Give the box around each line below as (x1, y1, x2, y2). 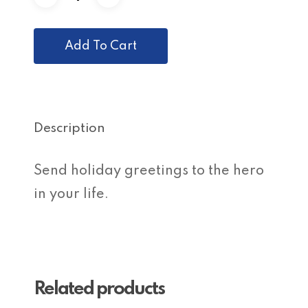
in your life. (34, 188, 109, 201)
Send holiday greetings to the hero (34, 164, 264, 178)
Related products (34, 280, 164, 298)
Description (34, 122, 105, 135)
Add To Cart (65, 40, 137, 52)
